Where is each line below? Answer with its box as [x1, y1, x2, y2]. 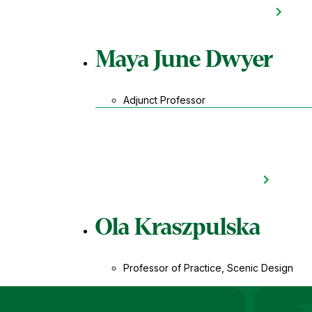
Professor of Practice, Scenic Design [123, 261, 293, 274]
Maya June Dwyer [95, 46, 273, 72]
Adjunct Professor [123, 93, 205, 106]
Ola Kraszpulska [95, 214, 260, 240]
